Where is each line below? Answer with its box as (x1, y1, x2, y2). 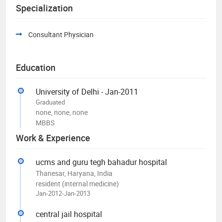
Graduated (36, 97, 65, 107)
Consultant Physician (28, 29, 94, 39)
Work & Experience (16, 131, 90, 144)
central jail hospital (36, 208, 102, 220)
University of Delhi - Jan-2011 (36, 86, 138, 97)
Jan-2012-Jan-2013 (36, 188, 90, 198)
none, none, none (36, 107, 88, 117)
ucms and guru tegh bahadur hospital (36, 156, 167, 167)
